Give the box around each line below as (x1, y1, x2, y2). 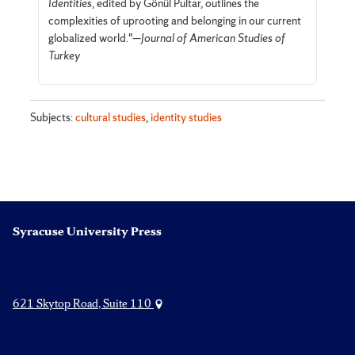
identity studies (151, 109, 223, 124)
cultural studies (75, 109, 147, 124)
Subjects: (30, 109, 76, 124)
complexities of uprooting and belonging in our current (48, 13, 301, 29)
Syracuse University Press (13, 224, 162, 239)
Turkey (48, 48, 80, 63)
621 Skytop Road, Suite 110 (13, 296, 154, 311)
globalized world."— (48, 31, 141, 46)
